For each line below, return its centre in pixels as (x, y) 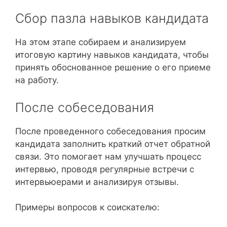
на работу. (37, 80)
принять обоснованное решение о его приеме (113, 68)
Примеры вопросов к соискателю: (87, 207)
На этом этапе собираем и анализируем (101, 42)
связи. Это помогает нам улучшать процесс (108, 156)
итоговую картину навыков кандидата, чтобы (112, 55)
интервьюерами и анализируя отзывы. (97, 182)
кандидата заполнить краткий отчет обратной (113, 144)
